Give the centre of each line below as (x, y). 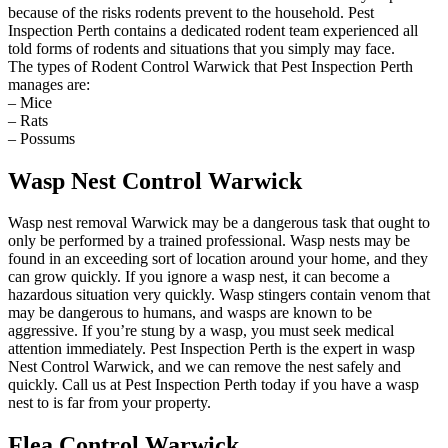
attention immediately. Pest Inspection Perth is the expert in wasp (211, 349)
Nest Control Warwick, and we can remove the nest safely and (204, 367)
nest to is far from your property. (109, 403)
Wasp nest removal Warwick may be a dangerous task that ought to (219, 223)
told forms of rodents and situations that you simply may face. (201, 48)
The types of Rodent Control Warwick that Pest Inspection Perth (210, 66)
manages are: (49, 84)
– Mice (30, 102)
